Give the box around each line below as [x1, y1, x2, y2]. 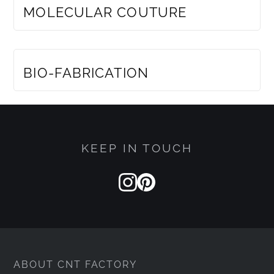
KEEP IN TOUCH [81, 141, 193, 155]
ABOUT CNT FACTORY [13, 259, 138, 271]
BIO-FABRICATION [23, 65, 149, 81]
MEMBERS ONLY [42, 43, 102, 50]
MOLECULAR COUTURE [23, 4, 187, 20]
